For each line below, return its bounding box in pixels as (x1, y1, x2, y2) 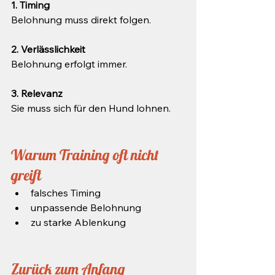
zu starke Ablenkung (31, 216, 126, 228)
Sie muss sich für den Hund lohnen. (11, 102, 171, 114)
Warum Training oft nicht (11, 145, 162, 164)
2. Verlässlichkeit (11, 43, 85, 55)
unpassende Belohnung (31, 201, 141, 214)
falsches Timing (31, 187, 101, 199)
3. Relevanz (11, 87, 63, 99)
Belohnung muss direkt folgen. (11, 14, 151, 26)
